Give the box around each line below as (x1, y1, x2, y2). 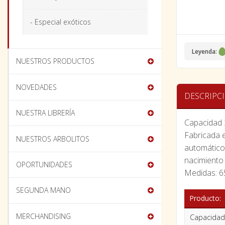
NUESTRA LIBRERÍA (16, 108, 75, 118)
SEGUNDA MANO (16, 185, 71, 195)
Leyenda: (192, 47, 217, 56)
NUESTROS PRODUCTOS (16, 56, 95, 66)
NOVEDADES (16, 82, 57, 92)
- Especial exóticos (30, 17, 91, 27)
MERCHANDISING (16, 211, 71, 221)
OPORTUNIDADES (16, 159, 73, 169)
